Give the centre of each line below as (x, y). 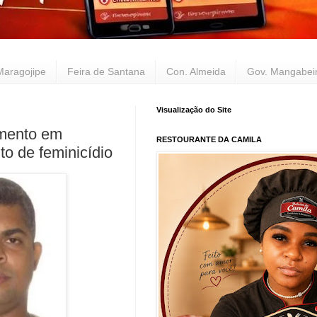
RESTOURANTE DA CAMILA (209, 139)
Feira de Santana (106, 72)
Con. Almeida (196, 72)
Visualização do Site (194, 109)
